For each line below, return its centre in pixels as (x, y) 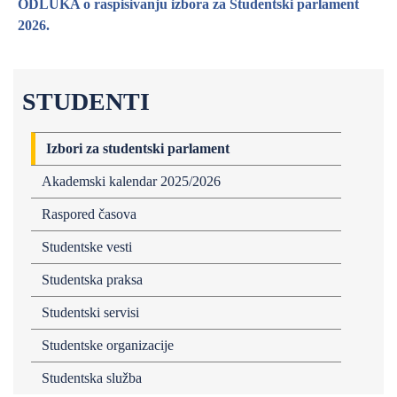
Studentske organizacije (108, 345)
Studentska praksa (92, 280)
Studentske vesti (87, 247)
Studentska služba (92, 378)
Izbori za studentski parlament (138, 148)
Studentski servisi (90, 312)
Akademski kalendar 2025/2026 (131, 181)
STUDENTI (86, 101)
